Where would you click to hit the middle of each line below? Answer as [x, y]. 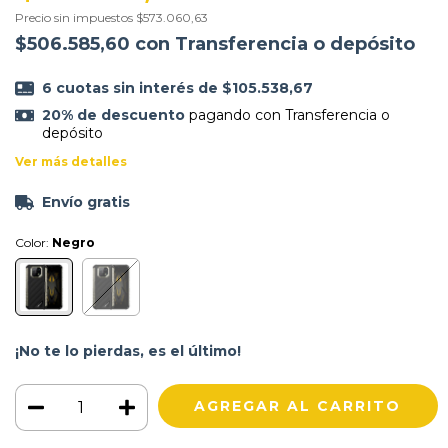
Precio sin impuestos [75, 18]
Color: [33, 242]
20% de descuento [113, 114]
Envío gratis [85, 201]
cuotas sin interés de [138, 88]
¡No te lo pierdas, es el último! [128, 350]
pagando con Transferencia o [287, 114]
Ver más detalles [71, 161]
